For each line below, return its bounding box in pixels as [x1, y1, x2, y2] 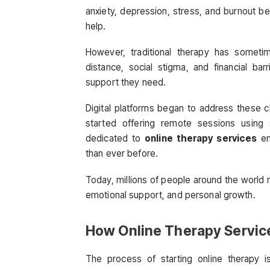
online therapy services [145, 133, 257, 145]
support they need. [86, 77, 166, 89]
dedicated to [86, 133, 145, 145]
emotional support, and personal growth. [86, 189, 256, 201]
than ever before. [86, 148, 159, 160]
